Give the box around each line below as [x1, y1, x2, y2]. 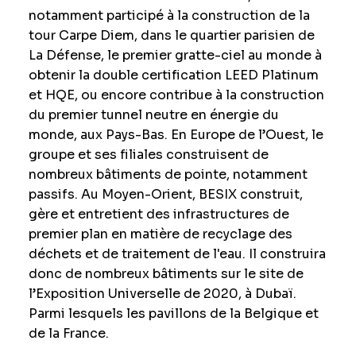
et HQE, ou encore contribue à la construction [28, 87, 324, 103]
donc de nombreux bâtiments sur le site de [28, 265, 304, 282]
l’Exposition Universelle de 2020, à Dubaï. [28, 285, 296, 302]
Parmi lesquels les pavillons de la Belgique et [28, 305, 319, 322]
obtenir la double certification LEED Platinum [28, 67, 319, 83]
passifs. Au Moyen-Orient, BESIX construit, [28, 186, 303, 203]
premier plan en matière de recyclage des [28, 226, 292, 242]
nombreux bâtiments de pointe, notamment [28, 166, 308, 183]
